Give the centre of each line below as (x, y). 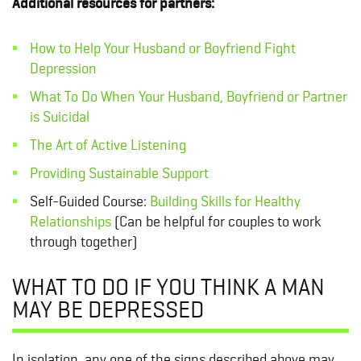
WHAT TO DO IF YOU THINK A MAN (168, 287)
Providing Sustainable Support (119, 173)
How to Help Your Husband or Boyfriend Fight (162, 48)
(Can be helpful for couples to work (216, 222)
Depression (63, 68)
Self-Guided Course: (89, 201)
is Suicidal (59, 117)
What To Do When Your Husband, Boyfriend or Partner (188, 97)
